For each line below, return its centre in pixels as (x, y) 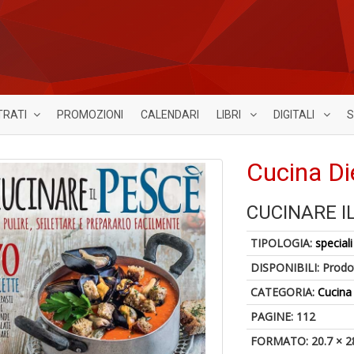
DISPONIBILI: (287, 267)
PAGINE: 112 (283, 316)
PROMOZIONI (90, 115)
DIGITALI (295, 115)
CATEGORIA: (284, 292)
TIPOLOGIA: (283, 243)
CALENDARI (170, 115)
